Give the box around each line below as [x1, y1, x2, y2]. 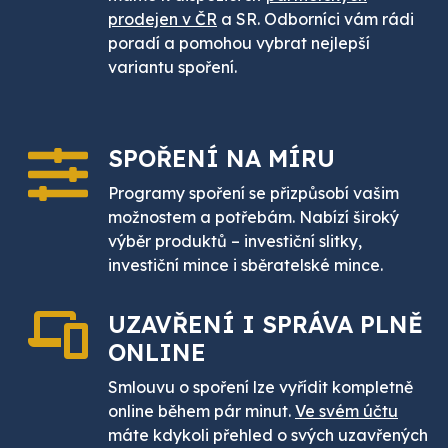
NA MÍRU [226, 144, 335, 174]
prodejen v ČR [108, 9, 217, 30]
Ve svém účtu [295, 401, 398, 422]
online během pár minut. [108, 401, 295, 422]
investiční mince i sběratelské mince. [108, 255, 383, 276]
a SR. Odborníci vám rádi [217, 9, 414, 30]
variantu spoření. [108, 57, 237, 78]
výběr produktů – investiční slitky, [108, 231, 362, 252]
